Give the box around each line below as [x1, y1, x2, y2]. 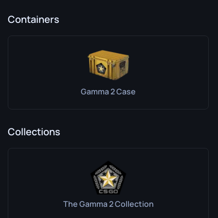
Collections [8, 125, 60, 138]
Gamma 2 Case [81, 86, 136, 97]
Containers [8, 13, 59, 26]
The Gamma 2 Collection [63, 199, 154, 209]
